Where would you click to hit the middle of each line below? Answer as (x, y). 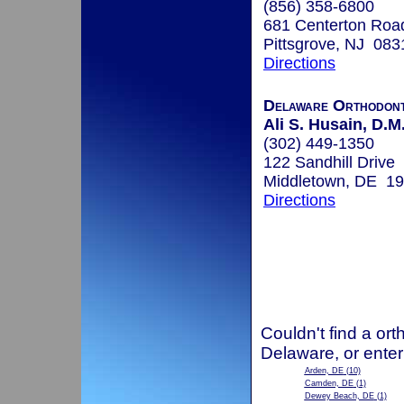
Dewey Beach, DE (339, 396)
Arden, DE (324, 371)
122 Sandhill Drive (329, 163)
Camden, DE (329, 384)
